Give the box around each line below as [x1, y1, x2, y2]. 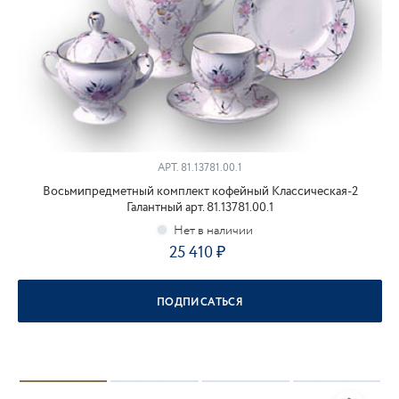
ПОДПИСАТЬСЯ [157, 295, 243, 310]
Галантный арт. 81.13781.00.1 [126, 199, 273, 216]
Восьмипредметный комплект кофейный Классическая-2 [42, 183, 358, 200]
